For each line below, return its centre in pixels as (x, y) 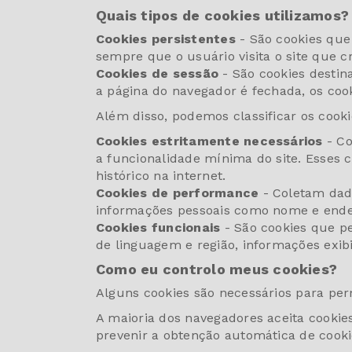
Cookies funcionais (158, 227)
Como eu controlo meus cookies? (217, 269)
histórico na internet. (161, 175)
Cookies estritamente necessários (209, 141)
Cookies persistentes (166, 38)
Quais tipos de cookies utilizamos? (223, 15)
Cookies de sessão (158, 73)
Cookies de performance (178, 192)
